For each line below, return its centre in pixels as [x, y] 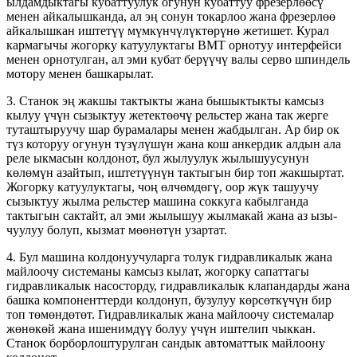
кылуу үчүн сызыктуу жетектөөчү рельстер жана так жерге [167, 115]
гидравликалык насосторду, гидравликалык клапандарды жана [178, 285]
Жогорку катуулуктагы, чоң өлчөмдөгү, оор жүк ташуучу [163, 186]
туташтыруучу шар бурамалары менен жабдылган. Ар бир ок [173, 129]
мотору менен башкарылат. [80, 73]
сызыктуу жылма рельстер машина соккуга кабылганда [157, 201]
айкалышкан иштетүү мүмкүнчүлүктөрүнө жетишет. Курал [168, 30]
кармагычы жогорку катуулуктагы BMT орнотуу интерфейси [174, 45]
